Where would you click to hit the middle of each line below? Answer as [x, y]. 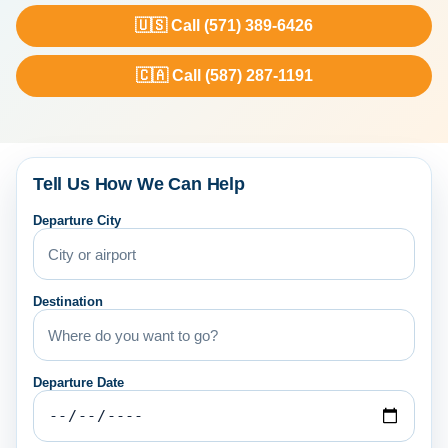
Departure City [77, 221]
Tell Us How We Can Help [139, 184]
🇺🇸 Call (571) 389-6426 [224, 26]
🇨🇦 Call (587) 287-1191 [224, 76]
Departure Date [78, 383]
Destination [68, 302]
